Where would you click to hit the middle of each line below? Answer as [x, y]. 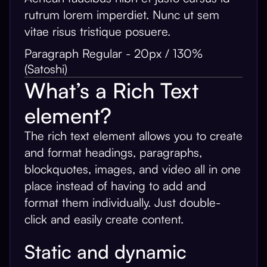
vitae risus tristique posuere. [97, 31]
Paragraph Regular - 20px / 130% [114, 53]
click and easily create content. [104, 219]
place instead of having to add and [115, 186]
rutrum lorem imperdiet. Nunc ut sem [122, 15]
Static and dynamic [105, 252]
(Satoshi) [46, 69]
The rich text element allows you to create [133, 136]
